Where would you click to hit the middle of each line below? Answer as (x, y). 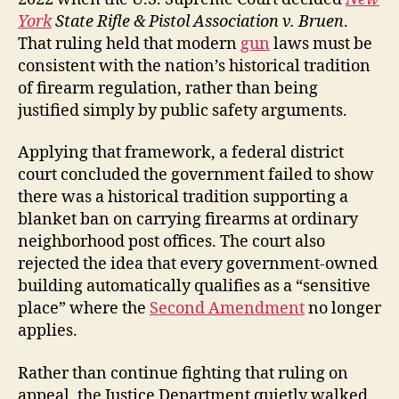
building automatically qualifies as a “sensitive (194, 287)
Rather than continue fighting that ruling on (183, 373)
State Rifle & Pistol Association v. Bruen (198, 21)
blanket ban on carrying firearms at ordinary (188, 220)
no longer (343, 309)
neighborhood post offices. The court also (171, 242)
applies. (48, 331)
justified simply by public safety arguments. (183, 110)
